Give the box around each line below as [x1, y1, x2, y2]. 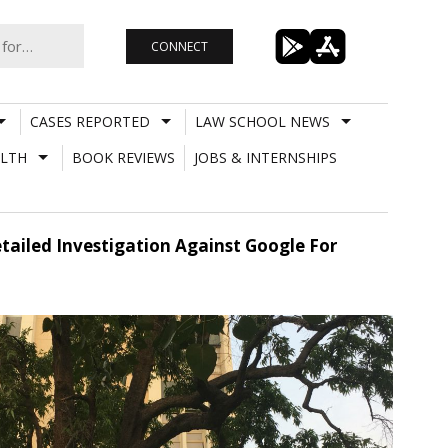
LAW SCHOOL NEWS [194, 111, 330, 131]
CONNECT [150, 37, 208, 55]
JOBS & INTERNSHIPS [193, 147, 337, 167]
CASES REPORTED [29, 111, 150, 131]
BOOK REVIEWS [71, 147, 175, 167]
